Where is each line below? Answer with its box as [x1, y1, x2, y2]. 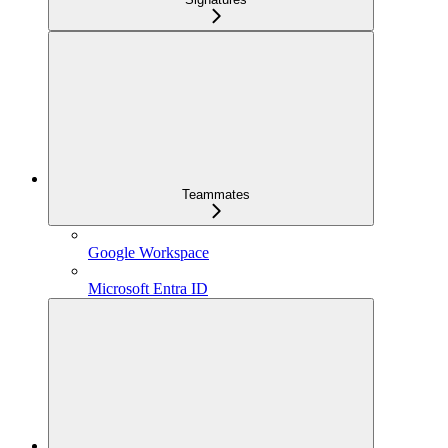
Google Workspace [88, 243, 209, 261]
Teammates [182, 186, 250, 202]
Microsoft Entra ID [88, 279, 208, 297]
